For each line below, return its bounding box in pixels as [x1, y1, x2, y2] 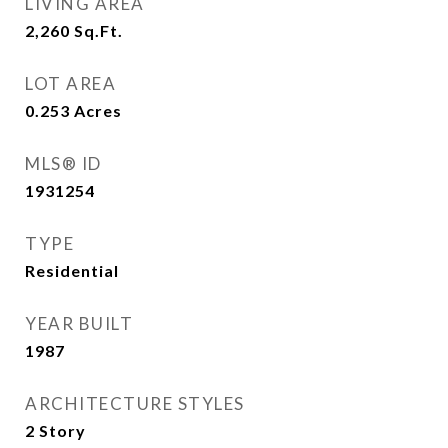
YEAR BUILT [25, 313, 133, 334]
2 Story [25, 421, 86, 440]
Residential [25, 261, 119, 280]
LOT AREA [25, 73, 116, 94]
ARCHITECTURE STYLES [25, 393, 245, 414]
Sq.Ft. [74, 21, 123, 40]
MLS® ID [25, 153, 102, 174]
